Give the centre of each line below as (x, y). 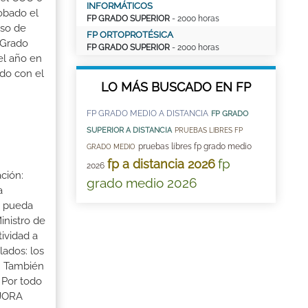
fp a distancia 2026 (161, 164)
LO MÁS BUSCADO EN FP (176, 87)
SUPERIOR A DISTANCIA (129, 130)
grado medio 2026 (142, 183)
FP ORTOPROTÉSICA (130, 35)
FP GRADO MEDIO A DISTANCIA (147, 113)
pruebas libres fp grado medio (195, 146)
